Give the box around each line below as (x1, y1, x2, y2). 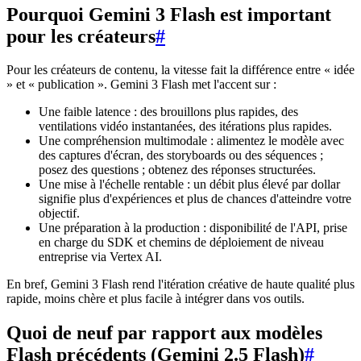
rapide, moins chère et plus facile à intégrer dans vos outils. (6, 292, 305, 306)
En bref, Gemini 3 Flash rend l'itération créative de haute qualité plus (6, 277, 355, 292)
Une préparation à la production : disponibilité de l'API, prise (39, 221, 347, 235)
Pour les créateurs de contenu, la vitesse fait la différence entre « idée (6, 63, 355, 77)
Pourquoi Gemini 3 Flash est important (6, 3, 331, 25)
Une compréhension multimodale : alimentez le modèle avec (39, 134, 344, 148)
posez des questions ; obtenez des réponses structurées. (39, 163, 316, 177)
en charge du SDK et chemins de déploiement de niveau (39, 235, 324, 250)
